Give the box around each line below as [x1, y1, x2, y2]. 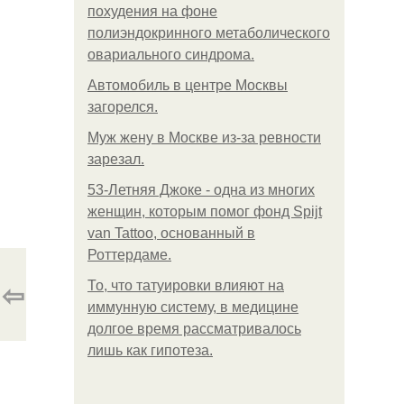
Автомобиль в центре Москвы [87, 78, 288, 93]
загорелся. [87, 99, 158, 115]
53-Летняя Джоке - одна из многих [87, 182, 315, 197]
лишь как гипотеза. [87, 343, 213, 358]
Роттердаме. [87, 247, 171, 262]
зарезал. [87, 151, 144, 167]
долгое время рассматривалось [87, 321, 301, 336]
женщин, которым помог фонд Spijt [87, 204, 322, 219]
